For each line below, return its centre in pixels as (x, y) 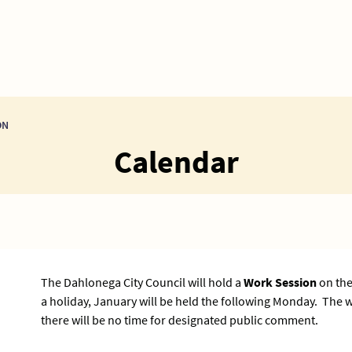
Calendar (176, 162)
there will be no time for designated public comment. (180, 320)
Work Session (280, 282)
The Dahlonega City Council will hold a (143, 282)
